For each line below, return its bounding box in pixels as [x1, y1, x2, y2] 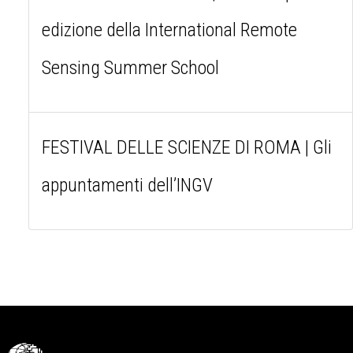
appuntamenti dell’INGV [42, 173, 213, 196]
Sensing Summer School [42, 56, 219, 79]
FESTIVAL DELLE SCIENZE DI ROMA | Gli [42, 136, 332, 158]
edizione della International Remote [42, 18, 297, 41]
